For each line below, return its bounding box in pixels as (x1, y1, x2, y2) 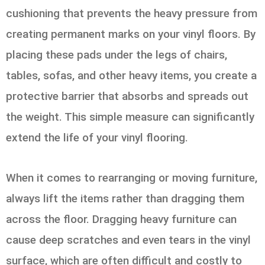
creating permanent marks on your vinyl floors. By (6, 27, 256, 41)
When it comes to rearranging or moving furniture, (6, 170, 257, 185)
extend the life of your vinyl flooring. (6, 130, 188, 144)
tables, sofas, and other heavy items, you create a (6, 68, 257, 82)
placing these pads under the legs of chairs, (6, 47, 227, 62)
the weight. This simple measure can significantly (6, 109, 254, 124)
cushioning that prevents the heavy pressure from (6, 6, 257, 20)
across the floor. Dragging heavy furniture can (6, 212, 237, 226)
